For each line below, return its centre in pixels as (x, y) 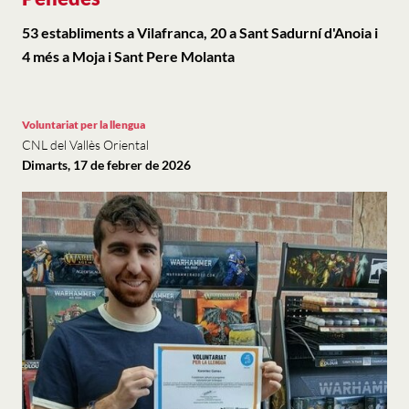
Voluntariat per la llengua (84, 125)
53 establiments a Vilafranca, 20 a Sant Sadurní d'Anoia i (200, 32)
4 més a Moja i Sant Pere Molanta (128, 56)
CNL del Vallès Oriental (85, 145)
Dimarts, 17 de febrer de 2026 (106, 165)
